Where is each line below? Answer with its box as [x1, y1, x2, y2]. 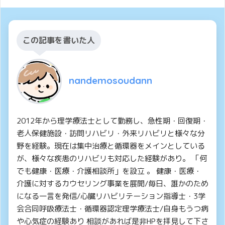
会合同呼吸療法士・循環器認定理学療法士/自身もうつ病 [17, 203, 208, 214]
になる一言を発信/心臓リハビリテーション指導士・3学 [17, 191, 205, 202]
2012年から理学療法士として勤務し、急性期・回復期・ [17, 116, 208, 127]
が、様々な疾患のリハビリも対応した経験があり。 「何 [17, 153, 207, 164]
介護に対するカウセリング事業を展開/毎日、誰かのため [17, 178, 208, 189]
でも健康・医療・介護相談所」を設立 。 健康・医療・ [17, 166, 201, 177]
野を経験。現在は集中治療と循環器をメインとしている [17, 141, 205, 152]
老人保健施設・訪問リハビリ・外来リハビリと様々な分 [17, 128, 205, 139]
